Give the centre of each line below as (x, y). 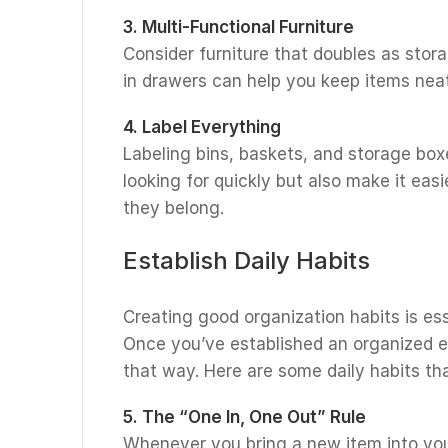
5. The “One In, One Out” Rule (244, 417)
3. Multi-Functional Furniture (238, 27)
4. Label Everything (202, 127)
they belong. (173, 208)
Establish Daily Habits (246, 260)
